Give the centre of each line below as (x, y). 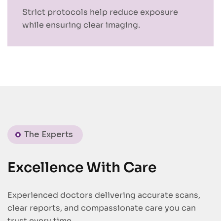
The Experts (49, 135)
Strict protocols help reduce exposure (100, 12)
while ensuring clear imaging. (81, 25)
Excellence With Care (82, 168)
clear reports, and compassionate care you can (102, 208)
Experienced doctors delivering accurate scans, (104, 195)
